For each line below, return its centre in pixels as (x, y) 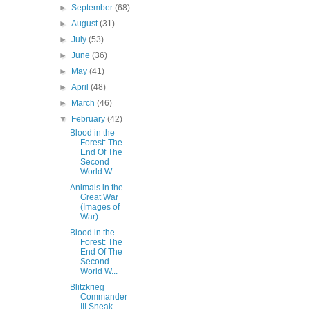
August (86, 24)
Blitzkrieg (87, 287)
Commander (103, 297)
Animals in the (96, 188)
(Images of (100, 207)
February (90, 119)
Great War (99, 197)
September (93, 8)
